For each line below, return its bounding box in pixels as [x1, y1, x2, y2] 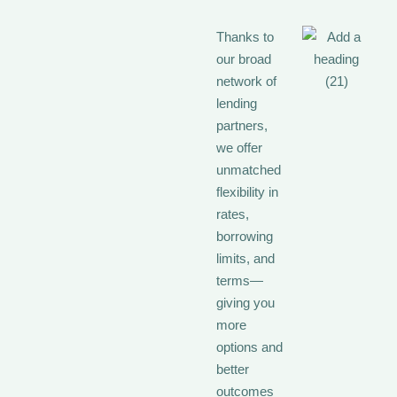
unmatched [216, 161, 281, 177]
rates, [216, 206, 249, 222]
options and [216, 339, 283, 354]
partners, [216, 117, 268, 133]
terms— [216, 272, 263, 288]
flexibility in [216, 183, 278, 199]
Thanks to [216, 28, 274, 44]
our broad [216, 51, 271, 66]
